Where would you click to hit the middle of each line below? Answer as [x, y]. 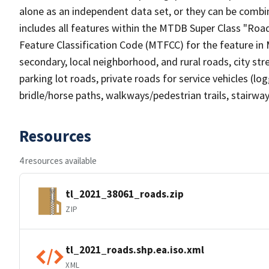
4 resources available [58, 161]
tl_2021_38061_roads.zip [125, 194]
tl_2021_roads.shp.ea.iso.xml [135, 249]
